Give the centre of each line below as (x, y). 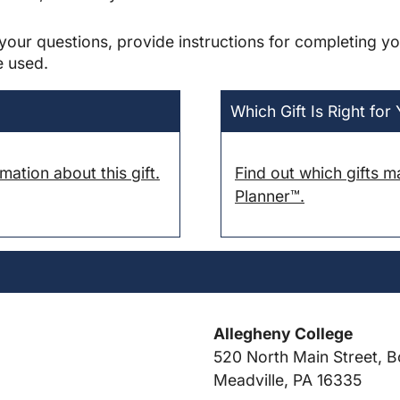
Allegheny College (283, 333)
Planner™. (270, 196)
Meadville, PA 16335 (287, 379)
